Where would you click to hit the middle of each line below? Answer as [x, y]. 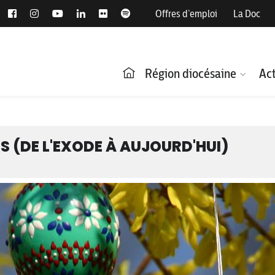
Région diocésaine [191, 73]
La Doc [247, 14]
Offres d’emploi [186, 14]
